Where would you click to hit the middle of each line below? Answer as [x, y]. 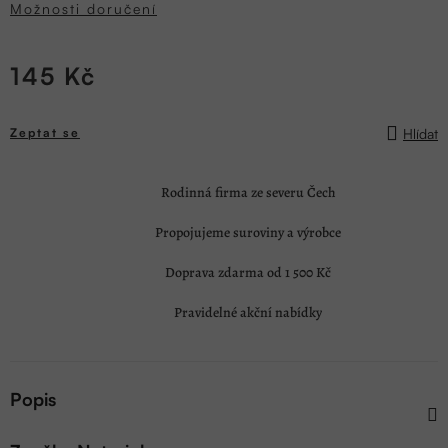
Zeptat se [45, 133]
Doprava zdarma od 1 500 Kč [248, 273]
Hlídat [420, 133]
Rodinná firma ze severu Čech [248, 193]
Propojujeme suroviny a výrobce [248, 233]
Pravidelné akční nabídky [248, 313]
